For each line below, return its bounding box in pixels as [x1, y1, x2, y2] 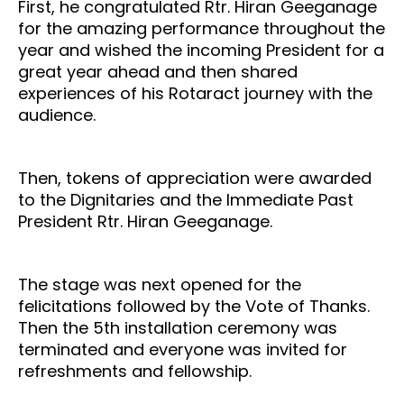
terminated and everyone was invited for [18, 337, 347, 361]
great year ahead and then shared [18, 60, 298, 83]
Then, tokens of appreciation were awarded [18, 166, 372, 189]
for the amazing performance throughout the [18, 16, 385, 40]
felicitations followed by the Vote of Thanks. [18, 294, 370, 317]
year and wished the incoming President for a [18, 38, 384, 61]
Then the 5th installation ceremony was [18, 316, 337, 339]
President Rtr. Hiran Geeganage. [18, 209, 277, 233]
